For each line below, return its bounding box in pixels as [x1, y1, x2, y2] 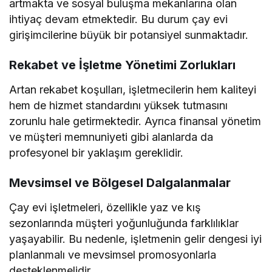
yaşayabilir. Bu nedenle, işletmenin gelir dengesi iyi [9, 233, 262, 246]
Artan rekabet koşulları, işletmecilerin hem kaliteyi [9, 83, 257, 97]
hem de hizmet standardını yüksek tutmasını [9, 99, 228, 112]
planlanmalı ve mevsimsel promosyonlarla [9, 248, 217, 262]
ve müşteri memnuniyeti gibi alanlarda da [9, 131, 214, 144]
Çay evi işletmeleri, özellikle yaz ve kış [9, 201, 202, 214]
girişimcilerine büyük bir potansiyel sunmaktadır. [9, 29, 249, 42]
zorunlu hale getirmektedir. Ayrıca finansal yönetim [9, 115, 262, 128]
